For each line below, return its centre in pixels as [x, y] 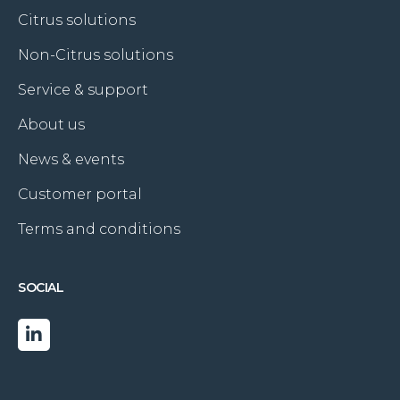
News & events [71, 160]
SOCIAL [41, 288]
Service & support [83, 90]
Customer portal [80, 195]
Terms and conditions [99, 229]
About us [51, 125]
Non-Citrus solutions [96, 55]
